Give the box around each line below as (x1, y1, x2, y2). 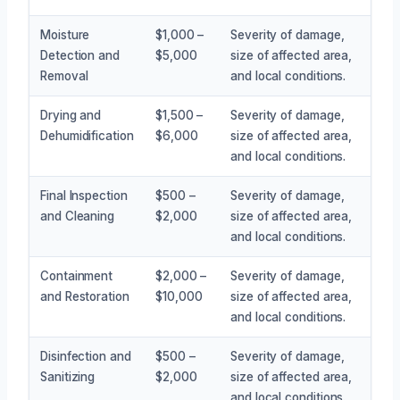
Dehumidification (40, 128, 134, 143)
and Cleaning (40, 208, 115, 223)
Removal (40, 68, 88, 83)
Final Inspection (40, 187, 128, 203)
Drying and (40, 107, 102, 122)
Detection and (40, 47, 120, 62)
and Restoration (40, 288, 129, 304)
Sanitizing (40, 369, 96, 384)
